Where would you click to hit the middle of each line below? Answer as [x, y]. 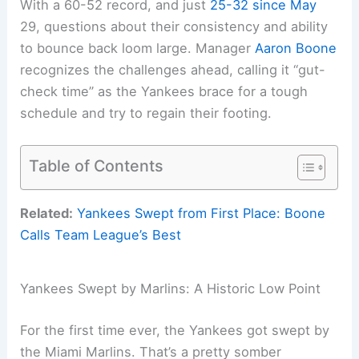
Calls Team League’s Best [101, 235]
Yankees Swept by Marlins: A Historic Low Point [171, 288]
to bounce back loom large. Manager [138, 48]
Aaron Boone [296, 48]
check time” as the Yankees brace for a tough [164, 91]
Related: [47, 214]
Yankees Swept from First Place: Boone [202, 214]
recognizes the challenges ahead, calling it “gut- [173, 69]
